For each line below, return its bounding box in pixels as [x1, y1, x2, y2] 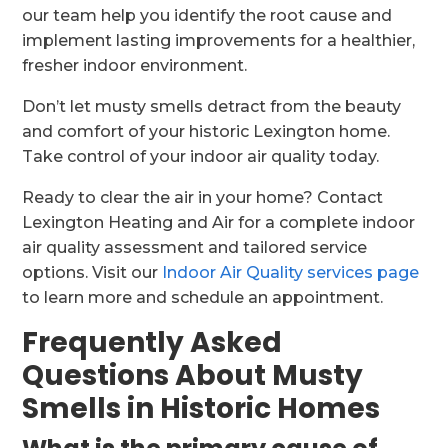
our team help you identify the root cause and [22, 6, 393, 25]
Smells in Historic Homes [22, 389, 381, 428]
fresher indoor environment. [22, 56, 248, 75]
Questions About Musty [22, 356, 364, 395]
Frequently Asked [22, 323, 283, 362]
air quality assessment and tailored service [22, 238, 368, 257]
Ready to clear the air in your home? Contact [22, 188, 384, 207]
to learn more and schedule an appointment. [22, 288, 384, 307]
